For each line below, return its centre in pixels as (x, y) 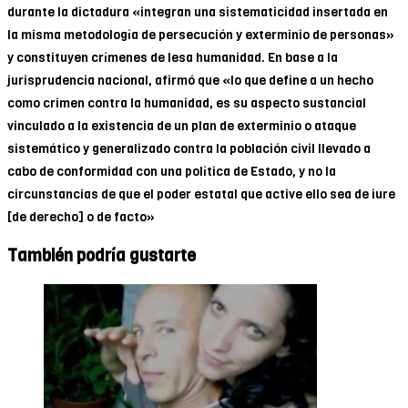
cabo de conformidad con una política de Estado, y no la (172, 171)
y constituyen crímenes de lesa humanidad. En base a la (173, 57)
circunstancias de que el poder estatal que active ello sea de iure (201, 194)
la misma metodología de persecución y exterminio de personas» (201, 35)
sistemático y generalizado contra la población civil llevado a (189, 148)
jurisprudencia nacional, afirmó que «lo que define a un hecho (190, 80)
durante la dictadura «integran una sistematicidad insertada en (198, 12)
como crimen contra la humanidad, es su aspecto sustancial (187, 103)
